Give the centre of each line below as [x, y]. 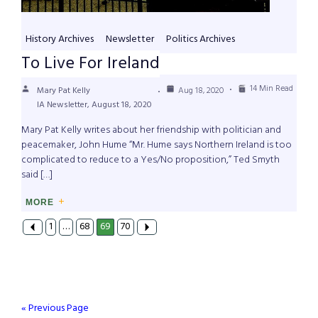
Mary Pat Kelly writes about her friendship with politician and [151, 131]
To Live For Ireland [91, 64]
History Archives [60, 40]
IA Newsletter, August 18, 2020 [94, 105]
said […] [37, 175]
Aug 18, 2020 [201, 91]
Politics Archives [201, 40]
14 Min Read [272, 89]
